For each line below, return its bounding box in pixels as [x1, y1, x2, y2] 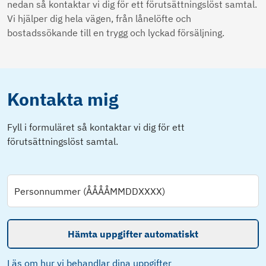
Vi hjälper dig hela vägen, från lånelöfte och [7, 12, 191, 25]
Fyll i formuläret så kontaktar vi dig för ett [7, 121, 185, 134]
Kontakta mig [7, 87, 119, 111]
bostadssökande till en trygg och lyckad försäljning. [7, 27, 227, 39]
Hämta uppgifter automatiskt [68, 228, 198, 240]
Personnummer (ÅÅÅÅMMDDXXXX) [14, 185, 165, 197]
